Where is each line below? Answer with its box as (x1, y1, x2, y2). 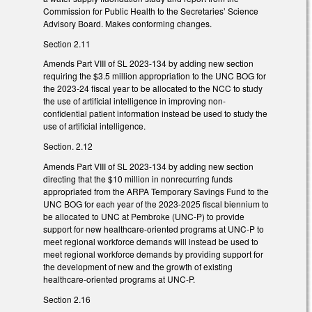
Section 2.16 (43, 292, 91, 305)
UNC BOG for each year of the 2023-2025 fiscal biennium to (43, 197, 269, 210)
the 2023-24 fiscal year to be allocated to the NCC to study (43, 82, 263, 95)
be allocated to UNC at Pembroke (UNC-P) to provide (43, 210, 244, 222)
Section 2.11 (43, 37, 91, 49)
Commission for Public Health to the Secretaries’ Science (43, 4, 258, 17)
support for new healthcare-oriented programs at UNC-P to (43, 222, 264, 235)
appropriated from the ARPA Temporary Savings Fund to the (43, 185, 269, 197)
